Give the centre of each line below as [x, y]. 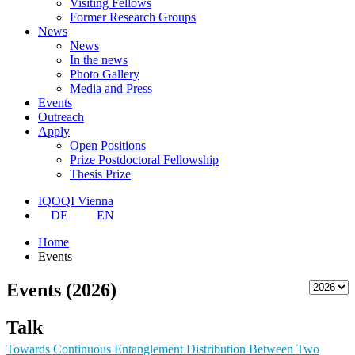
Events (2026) [61, 290]
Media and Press [111, 88]
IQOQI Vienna [76, 200]
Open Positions [108, 145]
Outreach [61, 116]
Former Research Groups [133, 17]
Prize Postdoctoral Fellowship [144, 159]
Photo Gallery [105, 74]
